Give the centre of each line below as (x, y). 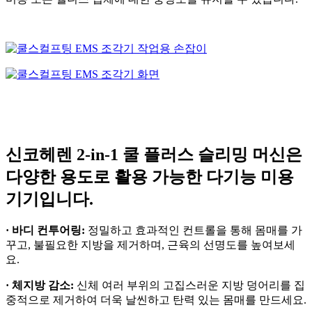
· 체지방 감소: (40, 286)
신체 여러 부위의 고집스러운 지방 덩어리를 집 (189, 286)
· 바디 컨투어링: (45, 231)
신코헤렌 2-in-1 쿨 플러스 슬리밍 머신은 (154, 154)
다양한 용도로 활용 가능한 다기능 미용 (150, 177)
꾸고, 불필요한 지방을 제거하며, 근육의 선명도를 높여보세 (150, 245)
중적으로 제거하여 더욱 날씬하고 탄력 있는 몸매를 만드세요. (156, 300)
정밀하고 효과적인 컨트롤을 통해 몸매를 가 (194, 231)
